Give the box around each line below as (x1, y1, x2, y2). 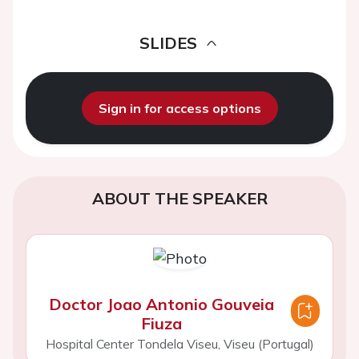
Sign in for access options (98, 100, 261, 116)
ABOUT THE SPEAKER (91, 188, 268, 208)
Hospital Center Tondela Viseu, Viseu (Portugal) (45, 336, 314, 352)
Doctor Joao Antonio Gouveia (49, 294, 275, 314)
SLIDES (139, 33, 197, 53)
